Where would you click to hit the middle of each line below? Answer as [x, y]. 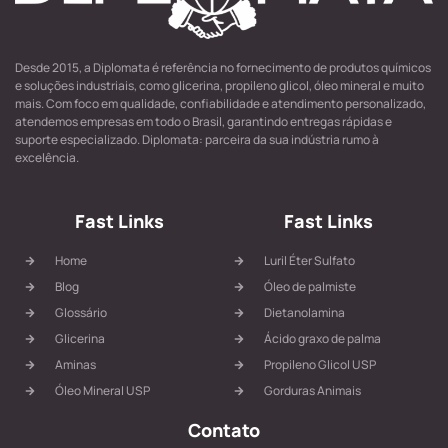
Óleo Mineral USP [102, 390]
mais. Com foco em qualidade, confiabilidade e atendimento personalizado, [220, 103]
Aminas [75, 364]
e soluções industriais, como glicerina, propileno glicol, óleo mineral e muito [219, 85]
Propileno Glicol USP [319, 364]
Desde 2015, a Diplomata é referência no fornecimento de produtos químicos [223, 67]
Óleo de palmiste [309, 286]
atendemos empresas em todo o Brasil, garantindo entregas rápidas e [203, 121]
